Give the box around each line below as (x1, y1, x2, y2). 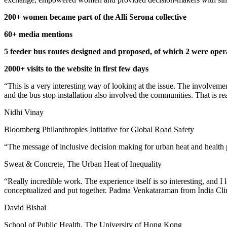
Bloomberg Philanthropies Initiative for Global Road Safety (4, 125, 194, 134)
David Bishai (4, 203, 46, 212)
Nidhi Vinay (4, 108, 44, 117)
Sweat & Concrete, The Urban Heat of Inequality (4, 160, 162, 169)
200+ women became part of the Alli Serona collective (4, 13, 186, 22)
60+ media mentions (4, 30, 72, 39)
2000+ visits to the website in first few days (4, 64, 148, 73)
